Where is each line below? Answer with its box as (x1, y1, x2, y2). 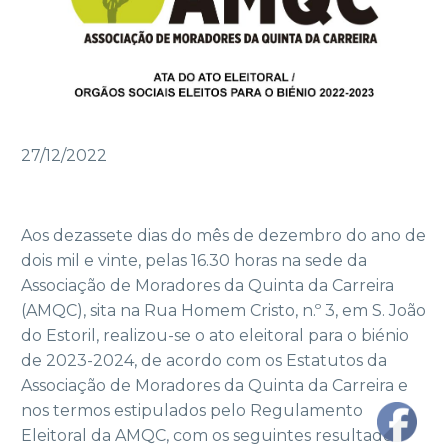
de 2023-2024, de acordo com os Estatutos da (21, 350, 387, 370)
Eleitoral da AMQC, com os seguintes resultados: (21, 425, 403, 445)
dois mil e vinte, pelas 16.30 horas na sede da (21, 250, 367, 270)
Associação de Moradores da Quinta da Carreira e (21, 375, 408, 395)
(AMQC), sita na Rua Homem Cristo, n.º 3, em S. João (21, 300, 426, 320)
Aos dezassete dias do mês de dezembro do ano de (21, 225, 426, 245)
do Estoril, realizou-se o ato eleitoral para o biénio (21, 325, 409, 345)
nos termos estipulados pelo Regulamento (21, 400, 363, 420)
